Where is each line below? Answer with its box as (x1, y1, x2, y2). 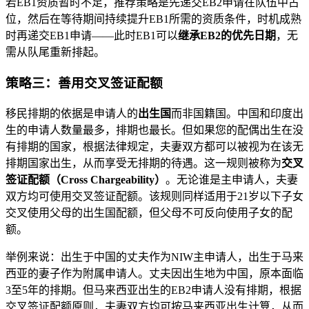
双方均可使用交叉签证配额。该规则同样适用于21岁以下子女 (6, 190, 303, 202)
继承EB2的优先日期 (178, 30, 276, 42)
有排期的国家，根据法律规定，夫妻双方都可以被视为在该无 (6, 140, 303, 152)
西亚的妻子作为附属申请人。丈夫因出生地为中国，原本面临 (6, 267, 303, 279)
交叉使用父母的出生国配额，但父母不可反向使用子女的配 (6, 206, 292, 219)
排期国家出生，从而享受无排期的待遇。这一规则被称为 (6, 157, 281, 169)
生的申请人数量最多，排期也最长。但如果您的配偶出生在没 (6, 123, 303, 136)
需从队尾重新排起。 (6, 46, 105, 59)
